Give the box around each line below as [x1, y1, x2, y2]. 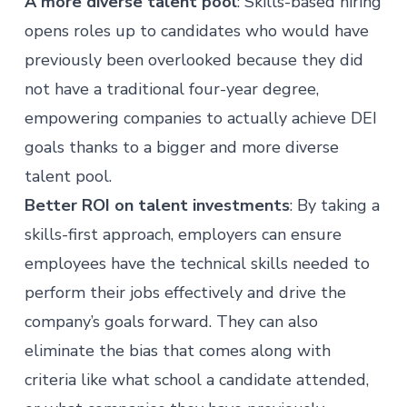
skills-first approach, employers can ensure [24, 223, 342, 245]
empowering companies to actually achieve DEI [24, 107, 377, 129]
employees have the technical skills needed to [24, 253, 370, 274]
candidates [160, 20, 241, 42]
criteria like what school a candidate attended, [24, 369, 369, 391]
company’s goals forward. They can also [24, 311, 318, 333]
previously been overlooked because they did [24, 49, 363, 71]
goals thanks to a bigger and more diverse [24, 136, 339, 158]
